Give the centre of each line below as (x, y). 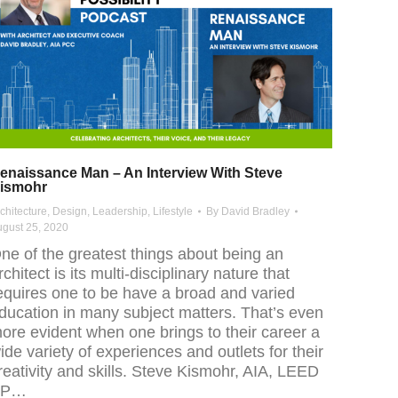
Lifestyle (173, 212)
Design (70, 212)
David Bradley (255, 212)
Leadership (120, 212)
